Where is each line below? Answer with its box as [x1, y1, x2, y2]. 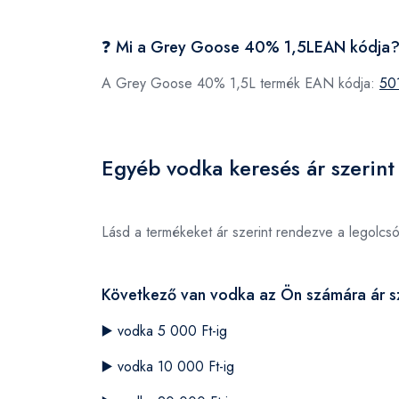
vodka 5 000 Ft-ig [118, 321, 227, 341]
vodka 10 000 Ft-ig [118, 356, 234, 377]
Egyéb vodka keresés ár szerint [102, 152, 395, 183]
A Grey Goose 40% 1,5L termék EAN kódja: [102, 73, 379, 94]
